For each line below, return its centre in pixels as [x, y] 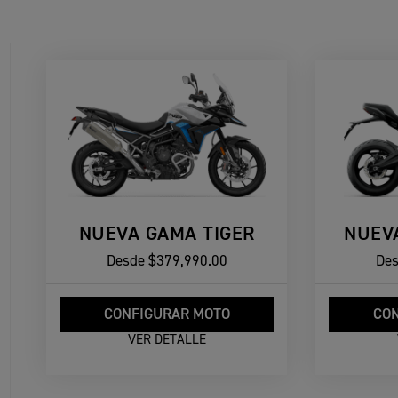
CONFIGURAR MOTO [167, 315]
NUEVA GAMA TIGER [167, 234]
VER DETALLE [167, 339]
